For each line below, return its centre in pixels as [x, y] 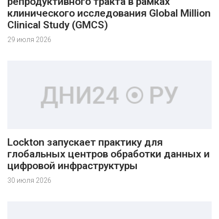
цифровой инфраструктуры [73, 166]
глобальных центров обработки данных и [109, 154]
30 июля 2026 [29, 180]
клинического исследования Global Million [109, 13]
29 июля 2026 [29, 40]
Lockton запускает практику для [85, 142]
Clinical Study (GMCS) [58, 25]
